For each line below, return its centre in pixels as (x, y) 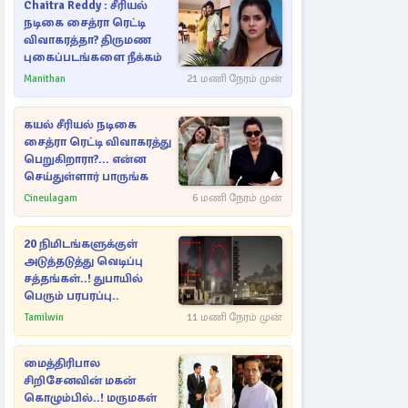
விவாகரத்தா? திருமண (87, 40)
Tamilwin (44, 317)
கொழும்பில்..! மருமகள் (90, 398)
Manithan (45, 79)
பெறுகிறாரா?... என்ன (85, 159)
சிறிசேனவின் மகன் (80, 381)
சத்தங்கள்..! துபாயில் (83, 279)
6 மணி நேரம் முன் (237, 198)
